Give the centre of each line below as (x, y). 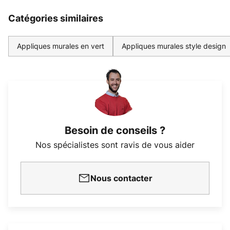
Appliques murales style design (174, 46)
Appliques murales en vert (61, 46)
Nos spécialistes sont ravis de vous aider (115, 145)
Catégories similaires (56, 18)
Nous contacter (121, 178)
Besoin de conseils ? (115, 130)
